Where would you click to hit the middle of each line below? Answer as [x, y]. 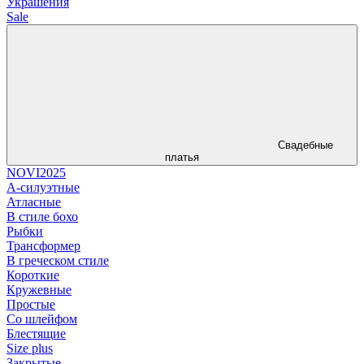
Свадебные [305, 145]
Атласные [34, 201]
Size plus [30, 348]
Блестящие [36, 333]
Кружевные [39, 289]
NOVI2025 [36, 172]
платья [182, 157]
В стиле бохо [42, 216]
